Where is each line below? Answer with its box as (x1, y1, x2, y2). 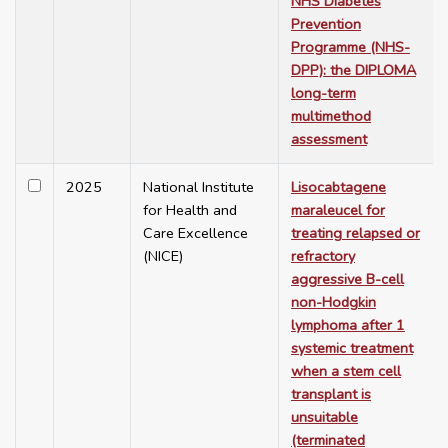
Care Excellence (143, 223, 248, 244)
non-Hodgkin (291, 292, 376, 313)
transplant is (291, 384, 371, 405)
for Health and (143, 200, 237, 221)
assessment (291, 129, 367, 150)
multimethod (291, 106, 371, 127)
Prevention (291, 14, 361, 35)
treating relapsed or (291, 223, 420, 244)
